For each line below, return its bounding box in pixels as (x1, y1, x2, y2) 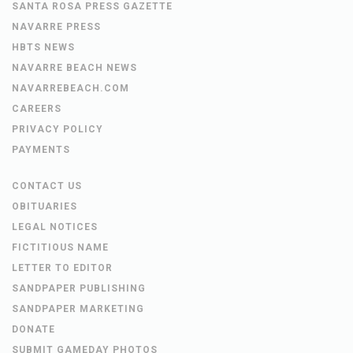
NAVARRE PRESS (12, 21, 101, 33)
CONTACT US (12, 180, 82, 192)
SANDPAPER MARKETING (12, 303, 144, 315)
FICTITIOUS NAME (12, 242, 109, 254)
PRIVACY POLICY (12, 124, 103, 136)
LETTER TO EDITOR (12, 262, 113, 274)
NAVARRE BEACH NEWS (12, 62, 137, 74)
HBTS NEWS (12, 42, 75, 54)
